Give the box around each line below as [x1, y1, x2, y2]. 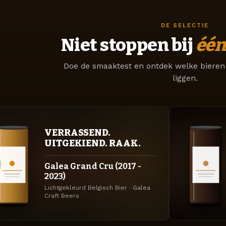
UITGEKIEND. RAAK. [44, 137, 141, 149]
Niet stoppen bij [61, 34, 196, 55]
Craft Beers [44, 192, 79, 199]
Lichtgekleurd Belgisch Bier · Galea [44, 184, 150, 191]
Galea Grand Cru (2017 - [44, 161, 141, 172]
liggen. [172, 74, 198, 83]
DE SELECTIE [161, 22, 209, 29]
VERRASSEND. [44, 127, 110, 138]
